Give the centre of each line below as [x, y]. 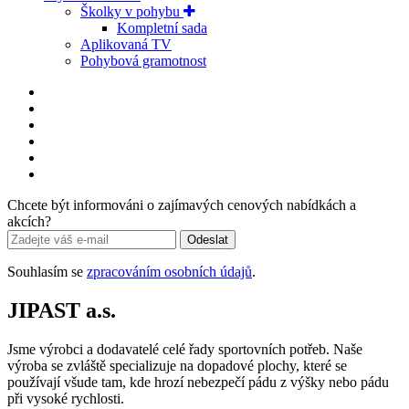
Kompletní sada [162, 27]
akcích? [29, 221]
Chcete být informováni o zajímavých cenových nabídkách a [182, 204]
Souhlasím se [47, 271]
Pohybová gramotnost [143, 60]
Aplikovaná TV [126, 44]
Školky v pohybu [132, 11]
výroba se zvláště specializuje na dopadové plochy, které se [177, 365]
